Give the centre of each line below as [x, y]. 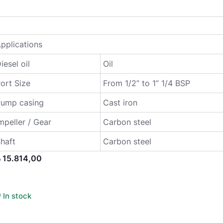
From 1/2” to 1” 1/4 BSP [147, 83]
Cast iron [120, 103]
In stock [17, 196]
